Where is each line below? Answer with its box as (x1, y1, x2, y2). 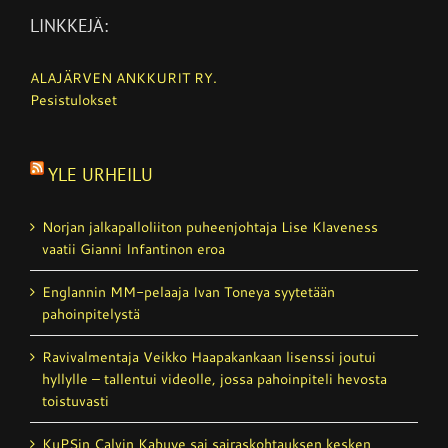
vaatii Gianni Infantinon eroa (42, 238, 225, 259)
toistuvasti (42, 390, 109, 411)
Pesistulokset (30, 89, 117, 110)
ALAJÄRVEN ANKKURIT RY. (30, 67, 217, 88)
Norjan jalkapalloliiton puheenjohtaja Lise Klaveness (42, 216, 378, 237)
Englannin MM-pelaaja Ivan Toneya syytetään (42, 281, 335, 302)
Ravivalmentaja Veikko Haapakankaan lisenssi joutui (42, 346, 376, 367)
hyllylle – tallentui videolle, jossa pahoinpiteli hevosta (42, 368, 387, 389)
